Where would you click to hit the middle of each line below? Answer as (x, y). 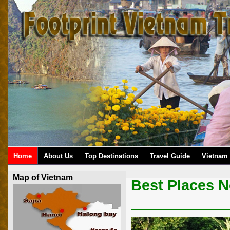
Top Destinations (111, 156)
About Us (58, 156)
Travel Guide (170, 156)
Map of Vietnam (43, 177)
